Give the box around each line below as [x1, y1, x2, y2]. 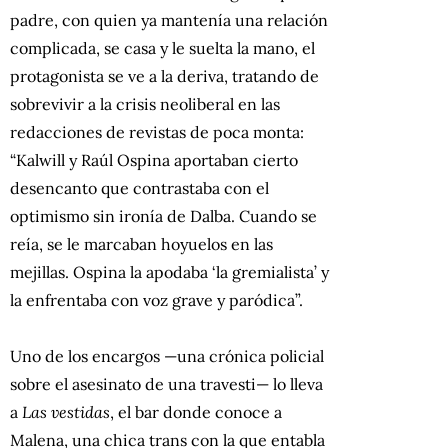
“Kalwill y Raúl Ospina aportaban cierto [10, 150, 298, 171]
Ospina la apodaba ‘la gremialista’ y [73, 262, 329, 283]
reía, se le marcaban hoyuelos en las [10, 234, 273, 255]
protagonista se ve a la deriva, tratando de [10, 66, 319, 87]
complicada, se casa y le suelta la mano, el [10, 38, 315, 59]
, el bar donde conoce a [110, 402, 282, 423]
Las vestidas [22, 402, 110, 423]
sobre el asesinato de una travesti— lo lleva [10, 374, 323, 395]
